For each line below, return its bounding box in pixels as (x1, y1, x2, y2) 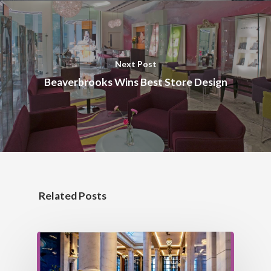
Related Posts (39, 189, 106, 202)
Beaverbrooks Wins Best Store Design (44, 75, 227, 88)
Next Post (114, 58, 157, 69)
